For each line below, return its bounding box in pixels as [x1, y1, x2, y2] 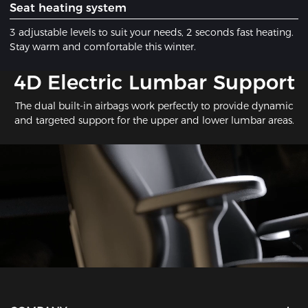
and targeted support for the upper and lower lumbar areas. [14, 114, 294, 127]
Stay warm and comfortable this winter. [10, 41, 197, 54]
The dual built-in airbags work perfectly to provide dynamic [14, 100, 294, 113]
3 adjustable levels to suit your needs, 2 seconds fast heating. [10, 26, 294, 39]
